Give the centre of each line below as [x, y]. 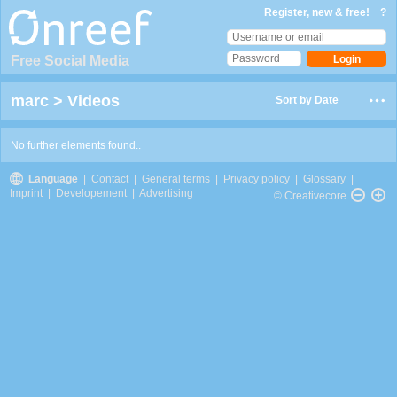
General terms [176, 179]
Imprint [26, 193]
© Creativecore [310, 196]
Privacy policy [257, 179]
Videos [93, 101]
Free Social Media [70, 61]
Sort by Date [307, 100]
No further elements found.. [76, 145]
